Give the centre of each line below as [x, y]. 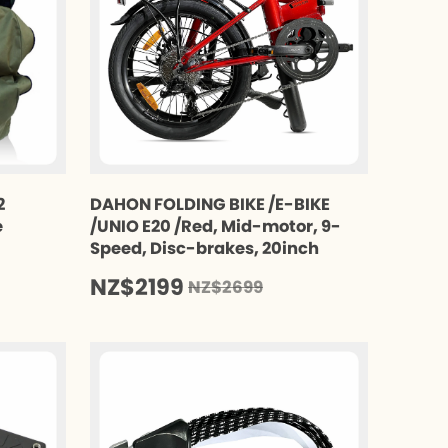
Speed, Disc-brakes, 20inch [204, 248]
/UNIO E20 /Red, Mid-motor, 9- [215, 226]
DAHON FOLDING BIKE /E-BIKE [210, 204]
